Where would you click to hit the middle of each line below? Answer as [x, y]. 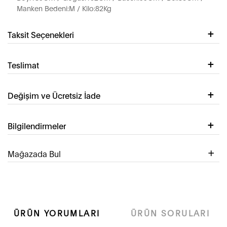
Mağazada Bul [34, 154]
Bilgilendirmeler [37, 126]
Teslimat [23, 65]
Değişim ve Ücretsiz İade [54, 95]
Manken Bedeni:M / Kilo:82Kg [64, 8]
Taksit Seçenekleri [41, 34]
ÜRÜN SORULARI [170, 213]
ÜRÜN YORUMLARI [57, 213]
